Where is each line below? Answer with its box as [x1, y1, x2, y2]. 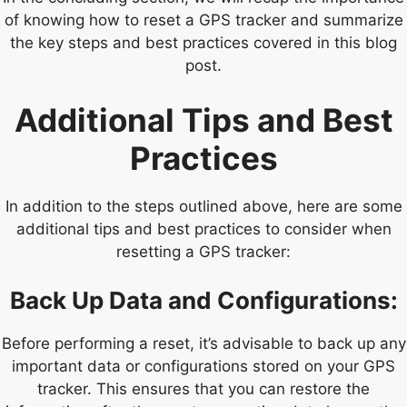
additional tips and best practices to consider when [15, 219, 392, 238]
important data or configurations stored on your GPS [12, 357, 395, 376]
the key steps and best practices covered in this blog [10, 34, 397, 53]
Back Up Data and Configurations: [9, 286, 398, 315]
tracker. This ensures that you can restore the [37, 380, 370, 399]
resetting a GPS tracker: [116, 242, 291, 261]
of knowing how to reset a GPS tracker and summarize [4, 11, 403, 30]
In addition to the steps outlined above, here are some [5, 196, 402, 215]
